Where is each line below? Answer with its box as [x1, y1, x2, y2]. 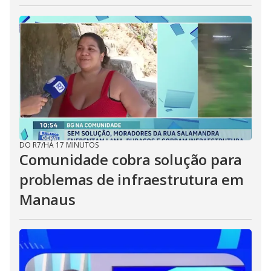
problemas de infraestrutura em [19, 169, 244, 189]
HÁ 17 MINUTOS [44, 140, 99, 150]
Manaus [19, 189, 76, 209]
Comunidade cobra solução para [19, 149, 243, 169]
